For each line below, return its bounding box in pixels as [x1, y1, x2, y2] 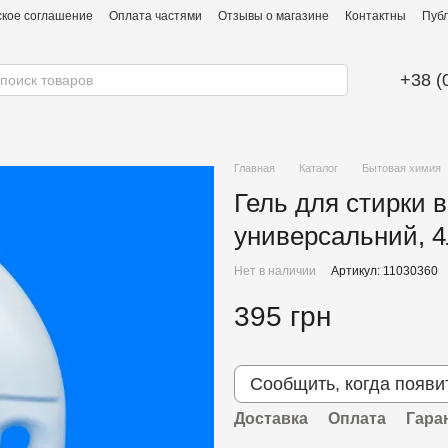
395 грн [234, 301, 331, 332]
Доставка [234, 410, 308, 427]
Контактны [345, 9, 406, 23]
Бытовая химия [362, 162, 441, 174]
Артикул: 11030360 [331, 264, 438, 278]
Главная [234, 162, 275, 174]
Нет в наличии [234, 264, 316, 278]
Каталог [299, 162, 338, 174]
